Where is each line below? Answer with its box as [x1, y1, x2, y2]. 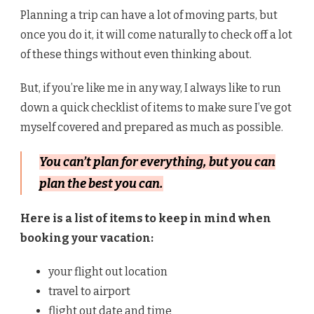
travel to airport [48, 284, 130, 298]
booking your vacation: [20, 231, 153, 245]
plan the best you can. [39, 175, 163, 191]
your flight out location [48, 264, 168, 278]
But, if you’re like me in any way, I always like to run [20, 81, 281, 95]
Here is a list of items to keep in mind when [20, 211, 271, 225]
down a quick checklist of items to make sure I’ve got [20, 100, 292, 114]
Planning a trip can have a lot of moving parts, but [20, 8, 278, 22]
